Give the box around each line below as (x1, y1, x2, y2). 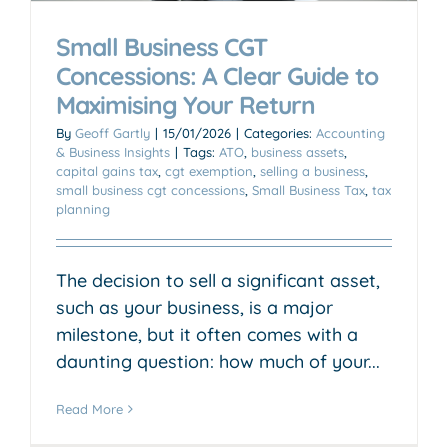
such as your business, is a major (56, 295, 333, 319)
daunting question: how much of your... (56, 349, 380, 373)
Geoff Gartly (75, 124, 150, 141)
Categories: (244, 124, 316, 141)
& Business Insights (56, 143, 170, 160)
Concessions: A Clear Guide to (56, 59, 378, 91)
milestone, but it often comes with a (56, 322, 358, 346)
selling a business (260, 162, 365, 179)
